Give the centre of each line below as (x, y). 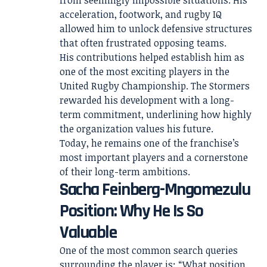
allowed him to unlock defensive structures (156, 29)
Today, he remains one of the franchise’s (149, 143)
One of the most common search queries (149, 250)
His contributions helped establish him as (152, 57)
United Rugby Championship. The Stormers (155, 86)
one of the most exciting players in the (145, 72)
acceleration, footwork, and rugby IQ (141, 14)
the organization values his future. (136, 129)
